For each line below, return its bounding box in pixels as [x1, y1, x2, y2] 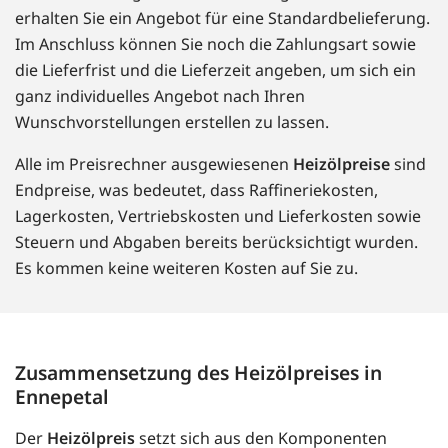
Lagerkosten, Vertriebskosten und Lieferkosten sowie [15, 205, 421, 228]
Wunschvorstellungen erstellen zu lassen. [15, 111, 329, 134]
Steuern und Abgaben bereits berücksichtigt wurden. [15, 231, 418, 254]
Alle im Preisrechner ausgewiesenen [15, 153, 293, 176]
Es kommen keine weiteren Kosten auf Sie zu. [15, 257, 358, 280]
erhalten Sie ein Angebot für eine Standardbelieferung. [15, 7, 430, 30]
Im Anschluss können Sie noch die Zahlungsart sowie [15, 33, 416, 56]
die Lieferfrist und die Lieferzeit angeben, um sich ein [15, 59, 416, 82]
